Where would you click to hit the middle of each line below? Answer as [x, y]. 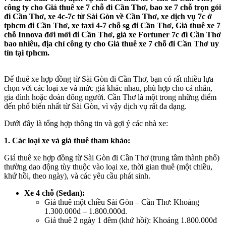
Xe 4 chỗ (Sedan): [54, 193]
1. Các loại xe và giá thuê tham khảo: [67, 141]
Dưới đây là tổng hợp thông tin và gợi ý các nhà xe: [86, 124]
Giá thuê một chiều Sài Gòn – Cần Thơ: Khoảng [122, 202]
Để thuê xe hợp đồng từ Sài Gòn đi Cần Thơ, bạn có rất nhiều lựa [109, 79]
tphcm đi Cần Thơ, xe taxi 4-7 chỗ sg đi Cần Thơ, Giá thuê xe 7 [112, 26]
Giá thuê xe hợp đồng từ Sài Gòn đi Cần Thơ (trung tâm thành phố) [112, 158]
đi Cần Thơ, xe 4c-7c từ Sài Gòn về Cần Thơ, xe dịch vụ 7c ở [108, 17]
